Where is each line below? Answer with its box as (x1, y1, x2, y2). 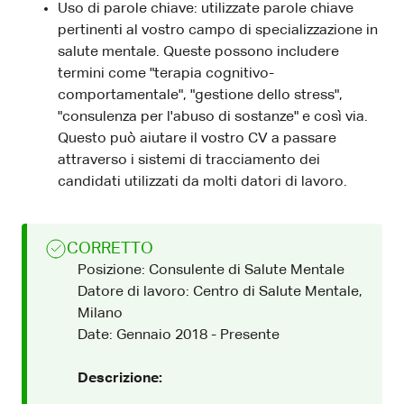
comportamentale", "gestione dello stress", (58, 87, 343, 103)
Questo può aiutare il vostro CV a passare (58, 131, 336, 146)
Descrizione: (78, 371, 162, 386)
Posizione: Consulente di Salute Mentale (78, 262, 344, 278)
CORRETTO (67, 240, 153, 257)
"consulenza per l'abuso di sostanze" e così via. (58, 109, 368, 124)
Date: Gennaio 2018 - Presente (78, 327, 280, 343)
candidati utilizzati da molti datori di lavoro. (58, 174, 347, 189)
